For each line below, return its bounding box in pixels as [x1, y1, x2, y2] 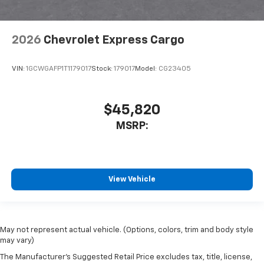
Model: [135, 65, 159, 73]
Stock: [91, 65, 114, 73]
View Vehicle [108, 176, 156, 184]
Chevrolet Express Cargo [44, 34, 184, 46]
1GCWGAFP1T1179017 [26, 65, 91, 73]
